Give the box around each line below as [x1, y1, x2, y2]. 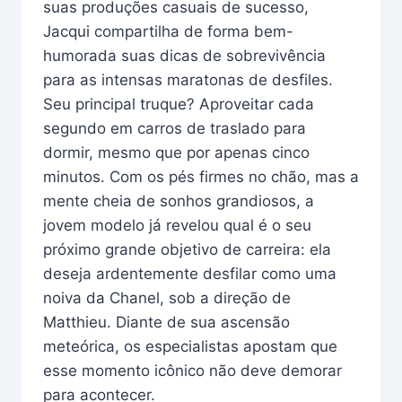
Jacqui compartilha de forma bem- [43, 22, 293, 40]
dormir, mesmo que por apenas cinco [43, 143, 310, 162]
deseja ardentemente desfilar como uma [43, 264, 336, 283]
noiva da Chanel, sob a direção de [43, 288, 291, 307]
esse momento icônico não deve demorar [43, 361, 342, 380]
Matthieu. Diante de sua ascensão [43, 312, 290, 331]
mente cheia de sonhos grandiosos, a [43, 191, 314, 210]
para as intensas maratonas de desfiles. [43, 70, 333, 89]
